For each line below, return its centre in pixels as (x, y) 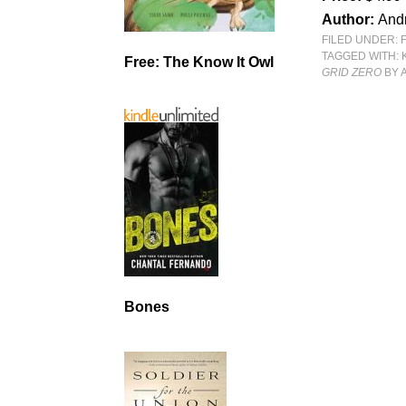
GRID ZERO (352, 72)
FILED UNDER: (362, 39)
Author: (350, 19)
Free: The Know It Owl (199, 63)
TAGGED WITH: (362, 56)
